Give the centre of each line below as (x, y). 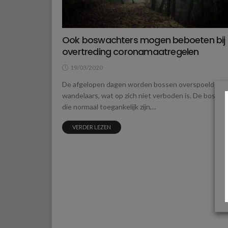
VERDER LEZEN (92, 127)
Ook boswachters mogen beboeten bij (144, 40)
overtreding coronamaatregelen (131, 52)
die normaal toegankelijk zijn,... (109, 107)
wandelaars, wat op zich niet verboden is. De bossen (145, 96)
